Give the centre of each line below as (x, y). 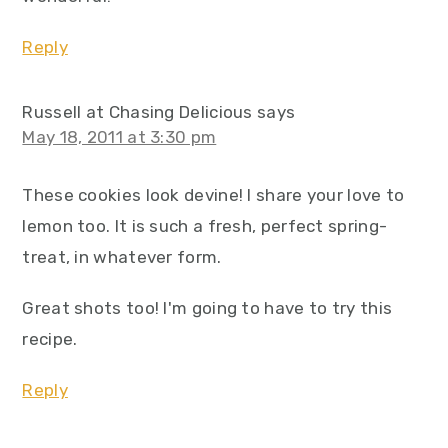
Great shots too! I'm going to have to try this (207, 308)
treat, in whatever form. (122, 257)
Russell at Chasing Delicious (137, 112)
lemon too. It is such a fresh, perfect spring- (205, 226)
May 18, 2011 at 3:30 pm (119, 137)
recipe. (50, 339)
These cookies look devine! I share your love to (213, 195)
